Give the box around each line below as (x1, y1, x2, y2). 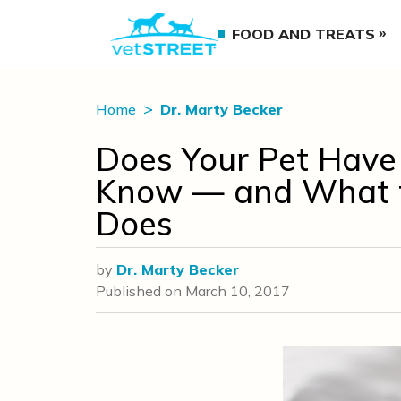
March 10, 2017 (185, 282, 290, 300)
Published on (96, 282, 185, 300)
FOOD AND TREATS (232, 25, 376, 43)
